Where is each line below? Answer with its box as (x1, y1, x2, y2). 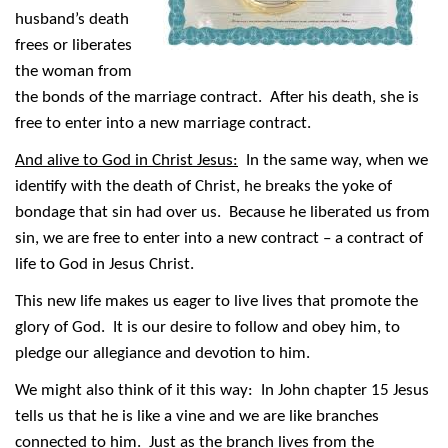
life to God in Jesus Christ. (15, 256, 198, 274)
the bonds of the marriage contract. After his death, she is (15, 89, 419, 107)
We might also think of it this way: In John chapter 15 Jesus (15, 382, 429, 400)
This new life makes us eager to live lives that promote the (15, 293, 418, 311)
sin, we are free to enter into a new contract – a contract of (15, 230, 423, 248)
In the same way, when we (238, 152, 428, 170)
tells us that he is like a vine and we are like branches (15, 408, 379, 426)
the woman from (15, 63, 132, 81)
